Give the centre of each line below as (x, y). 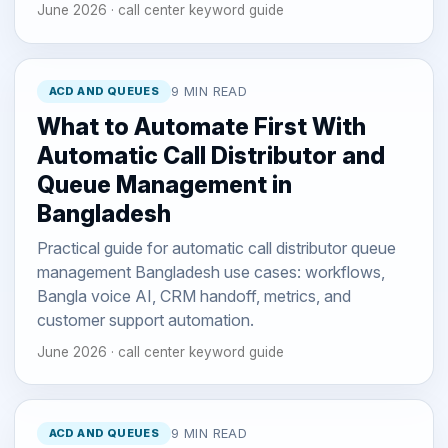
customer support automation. (145, 320)
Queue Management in (164, 185)
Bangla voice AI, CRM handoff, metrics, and (193, 296)
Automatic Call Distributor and (210, 156)
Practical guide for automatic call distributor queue (216, 248)
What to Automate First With (201, 127)
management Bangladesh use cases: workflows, (210, 272)
